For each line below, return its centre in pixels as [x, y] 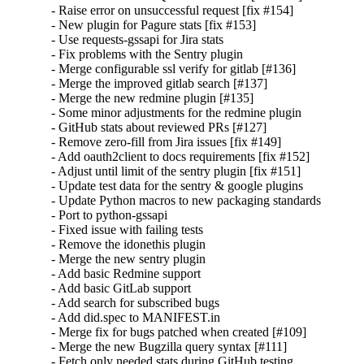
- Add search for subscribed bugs [136, 303]
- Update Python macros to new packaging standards [186, 201]
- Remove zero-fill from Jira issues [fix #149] [167, 142]
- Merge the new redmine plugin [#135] [153, 98]
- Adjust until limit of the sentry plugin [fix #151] [176, 171]
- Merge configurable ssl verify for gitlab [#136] [174, 69]
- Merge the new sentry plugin [129, 259]
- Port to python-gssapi [110, 215]
